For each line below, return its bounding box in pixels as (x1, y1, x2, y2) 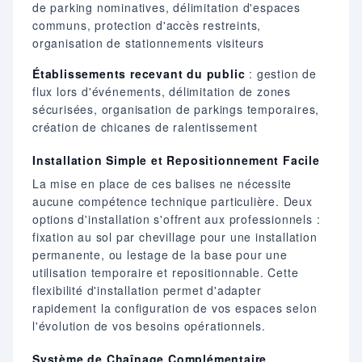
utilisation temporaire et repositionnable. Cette (32, 263, 299, 280)
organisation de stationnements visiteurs (32, 34, 265, 51)
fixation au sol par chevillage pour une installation (32, 228, 318, 245)
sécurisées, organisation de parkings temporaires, (32, 100, 320, 117)
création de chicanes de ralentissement (32, 118, 258, 135)
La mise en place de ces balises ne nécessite (32, 175, 293, 192)
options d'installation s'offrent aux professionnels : (32, 210, 321, 227)
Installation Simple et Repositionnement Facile (32, 151, 320, 168)
